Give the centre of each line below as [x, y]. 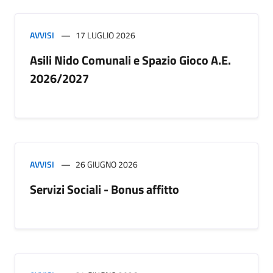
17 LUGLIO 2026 [105, 35]
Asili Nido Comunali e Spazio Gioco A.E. [130, 60]
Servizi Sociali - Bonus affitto [105, 189]
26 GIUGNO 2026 [107, 164]
